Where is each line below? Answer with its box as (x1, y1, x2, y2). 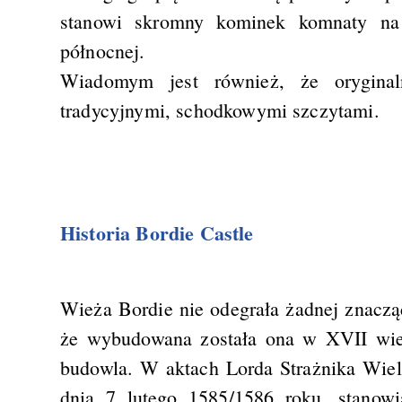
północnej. (60, 38, 145, 65)
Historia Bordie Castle (60, 217, 254, 248)
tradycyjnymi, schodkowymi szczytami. (60, 97, 380, 124)
